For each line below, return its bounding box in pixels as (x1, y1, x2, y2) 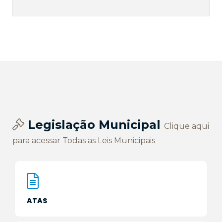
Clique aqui (164, 121, 209, 131)
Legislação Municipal (24, 117, 164, 132)
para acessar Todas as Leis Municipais (12, 135, 155, 145)
